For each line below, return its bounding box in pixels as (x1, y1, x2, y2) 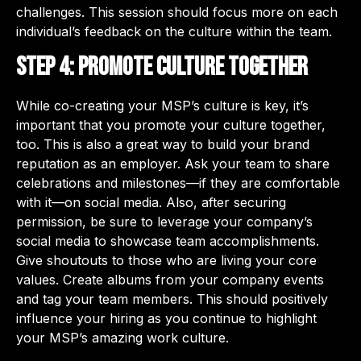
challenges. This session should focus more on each (16, 3, 338, 20)
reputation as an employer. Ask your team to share (16, 155, 330, 172)
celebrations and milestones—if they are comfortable (16, 174, 340, 191)
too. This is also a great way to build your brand (16, 135, 309, 152)
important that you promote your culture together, (16, 116, 326, 133)
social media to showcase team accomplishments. (16, 232, 319, 249)
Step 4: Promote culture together (16, 51, 308, 83)
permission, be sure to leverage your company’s (16, 213, 313, 230)
